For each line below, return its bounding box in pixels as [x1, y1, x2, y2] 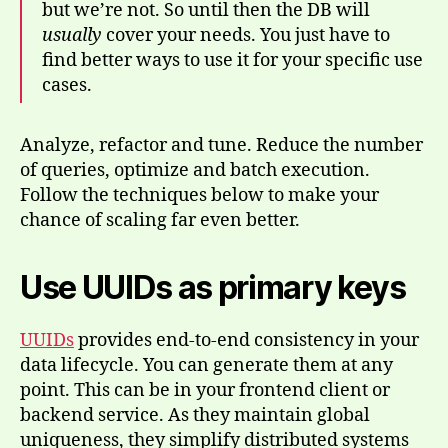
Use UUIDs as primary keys [20, 267, 406, 307]
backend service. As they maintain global [20, 403, 370, 427]
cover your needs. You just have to [102, 23, 390, 47]
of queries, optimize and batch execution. [20, 158, 370, 182]
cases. [42, 73, 92, 97]
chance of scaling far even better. [20, 208, 300, 232]
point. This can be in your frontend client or [20, 378, 390, 402]
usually [42, 23, 102, 47]
